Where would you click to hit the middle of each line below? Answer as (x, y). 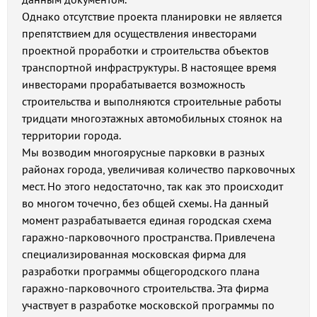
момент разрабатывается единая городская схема (147, 220)
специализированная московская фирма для (134, 254)
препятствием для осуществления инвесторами (139, 33)
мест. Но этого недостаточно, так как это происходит (152, 186)
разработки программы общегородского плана (141, 271)
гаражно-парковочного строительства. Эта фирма (145, 288)
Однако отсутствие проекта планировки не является (152, 16)
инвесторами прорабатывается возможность (133, 84)
